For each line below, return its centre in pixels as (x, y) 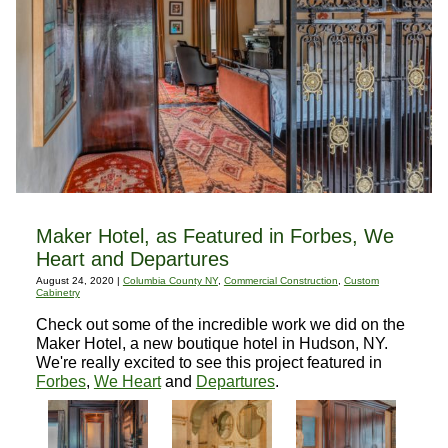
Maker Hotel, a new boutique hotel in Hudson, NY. (211, 343)
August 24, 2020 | (79, 280)
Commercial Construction (280, 280)
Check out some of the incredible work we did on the (220, 324)
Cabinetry (57, 292)
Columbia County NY (170, 280)
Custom (361, 280)
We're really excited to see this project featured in (208, 362)
